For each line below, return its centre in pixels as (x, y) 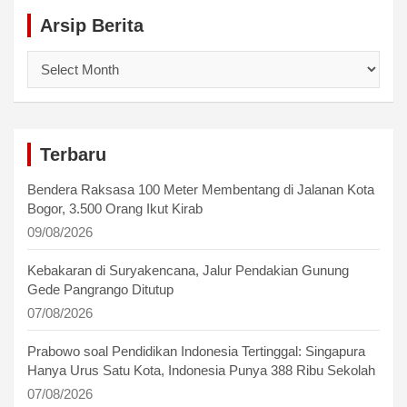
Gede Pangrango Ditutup (100, 289)
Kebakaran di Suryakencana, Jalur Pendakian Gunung (188, 270)
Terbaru (73, 154)
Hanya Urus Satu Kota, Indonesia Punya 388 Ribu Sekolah (201, 370)
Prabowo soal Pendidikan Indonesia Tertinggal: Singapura (196, 351)
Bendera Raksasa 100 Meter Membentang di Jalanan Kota (201, 189)
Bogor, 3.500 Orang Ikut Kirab (115, 208)
